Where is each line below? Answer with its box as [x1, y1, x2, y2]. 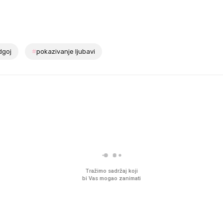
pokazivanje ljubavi [36, 48, 95, 56]
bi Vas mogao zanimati [82, 175, 141, 182]
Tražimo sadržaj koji [85, 168, 138, 175]
